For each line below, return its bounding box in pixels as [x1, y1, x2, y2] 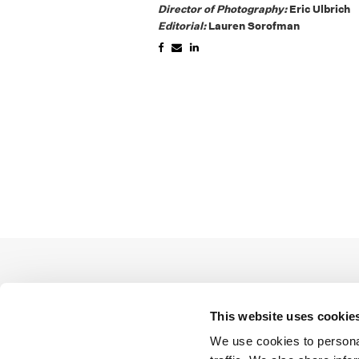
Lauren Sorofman [208, 18, 301, 33]
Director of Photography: [158, 2, 290, 16]
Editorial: [158, 18, 209, 33]
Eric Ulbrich [289, 2, 351, 16]
